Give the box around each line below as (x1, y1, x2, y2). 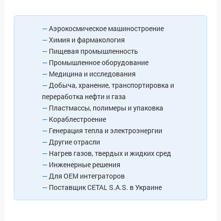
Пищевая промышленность (49, 46, 138, 56)
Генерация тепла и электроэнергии (49, 125, 162, 135)
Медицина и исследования (49, 69, 136, 78)
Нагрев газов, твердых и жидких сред (49, 148, 171, 158)
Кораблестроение (49, 114, 106, 124)
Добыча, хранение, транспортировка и (49, 80, 174, 90)
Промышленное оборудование (49, 57, 148, 67)
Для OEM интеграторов (49, 171, 125, 181)
